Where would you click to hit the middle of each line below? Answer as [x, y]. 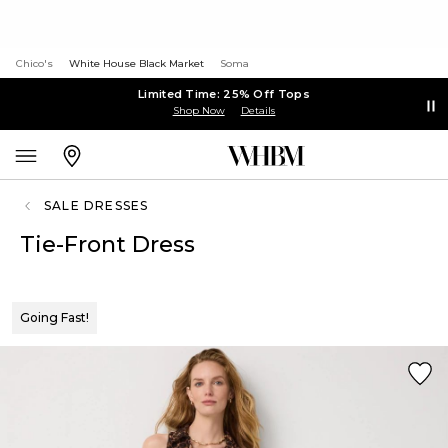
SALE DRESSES [96, 205]
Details [258, 110]
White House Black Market [136, 63]
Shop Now [198, 110]
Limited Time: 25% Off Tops [224, 93]
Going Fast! [54, 317]
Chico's [34, 63]
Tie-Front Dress [107, 244]
